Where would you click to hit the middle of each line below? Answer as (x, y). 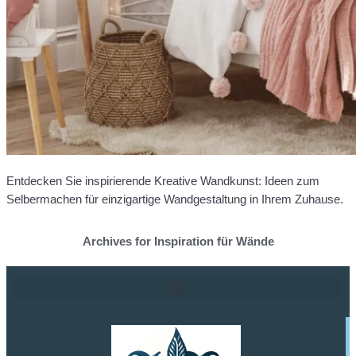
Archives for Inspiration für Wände (178, 241)
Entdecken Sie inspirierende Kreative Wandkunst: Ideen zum (163, 180)
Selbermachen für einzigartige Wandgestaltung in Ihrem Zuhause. (175, 199)
